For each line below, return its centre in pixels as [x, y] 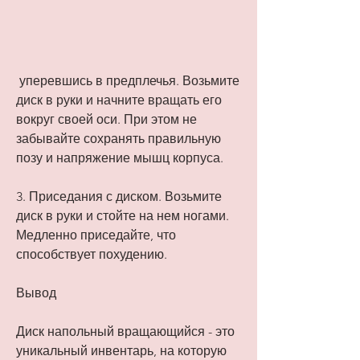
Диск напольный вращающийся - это [125, 332]
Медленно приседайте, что [96, 235]
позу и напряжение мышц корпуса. [120, 158]
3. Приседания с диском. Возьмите [119, 197]
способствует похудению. [92, 255]
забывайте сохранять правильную [119, 139]
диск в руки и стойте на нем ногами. [123, 216]
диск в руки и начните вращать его [119, 100]
